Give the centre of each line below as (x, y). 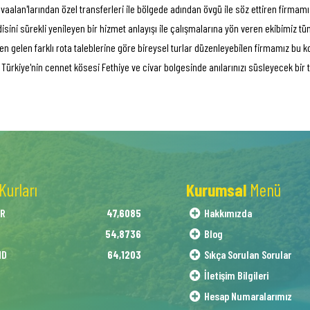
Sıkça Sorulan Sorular (248, 254)
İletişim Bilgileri (236, 275)
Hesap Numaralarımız (248, 296)
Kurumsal (218, 190)
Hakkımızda (228, 213)
